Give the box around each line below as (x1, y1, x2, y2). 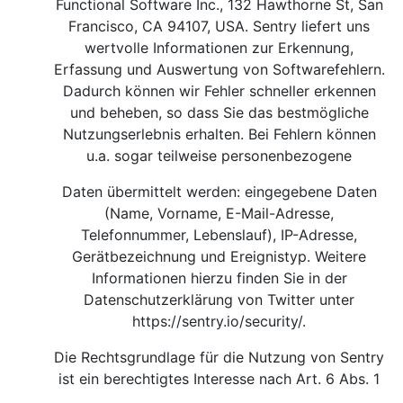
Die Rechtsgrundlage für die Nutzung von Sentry (54, 348, 385, 366)
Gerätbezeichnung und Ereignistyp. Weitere (72, 247, 367, 265)
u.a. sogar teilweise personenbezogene (86, 147, 353, 165)
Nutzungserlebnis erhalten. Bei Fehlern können (63, 125, 376, 143)
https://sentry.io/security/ (132, 312, 303, 330)
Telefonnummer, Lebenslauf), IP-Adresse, (81, 226, 358, 244)
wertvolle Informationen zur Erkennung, (85, 39, 354, 57)
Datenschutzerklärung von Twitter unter (84, 291, 355, 309)
